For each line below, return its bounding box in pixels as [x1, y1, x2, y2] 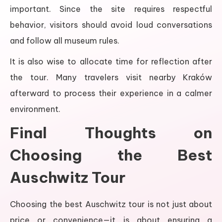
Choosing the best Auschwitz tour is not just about [10, 199, 212, 210]
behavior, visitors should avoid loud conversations [10, 20, 212, 30]
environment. [10, 104, 60, 114]
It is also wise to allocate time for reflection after [10, 56, 212, 67]
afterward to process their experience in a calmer [10, 88, 212, 99]
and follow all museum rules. [10, 36, 119, 46]
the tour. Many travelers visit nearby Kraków [10, 72, 212, 83]
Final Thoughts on [10, 123, 212, 143]
